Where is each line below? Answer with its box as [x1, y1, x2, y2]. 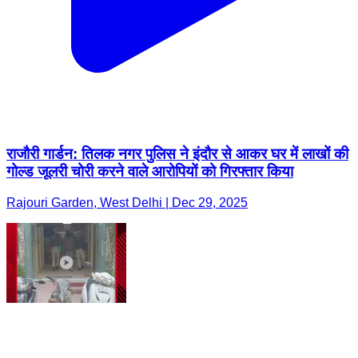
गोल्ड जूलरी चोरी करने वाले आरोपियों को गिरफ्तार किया [6, 162, 293, 180]
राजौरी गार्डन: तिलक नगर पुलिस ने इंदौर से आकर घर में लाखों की [6, 145, 348, 162]
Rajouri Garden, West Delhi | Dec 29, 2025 [6, 195, 248, 209]
